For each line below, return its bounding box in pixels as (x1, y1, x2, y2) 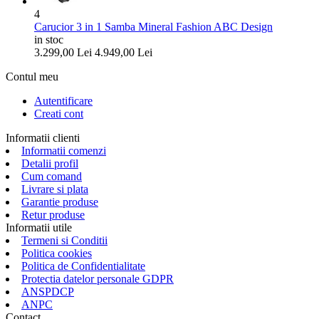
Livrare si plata (21, 182, 88, 195)
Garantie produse (21, 195, 98, 208)
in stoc (34, 33, 63, 46)
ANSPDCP (21, 285, 74, 298)
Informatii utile (6, 221, 72, 234)
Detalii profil (21, 157, 78, 169)
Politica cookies (21, 246, 92, 259)
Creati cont (34, 107, 83, 120)
